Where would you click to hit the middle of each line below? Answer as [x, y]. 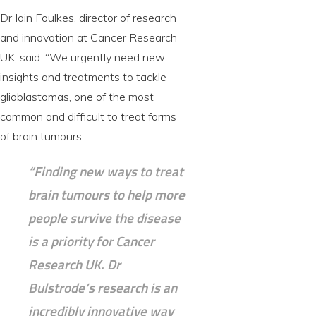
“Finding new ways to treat [106, 171]
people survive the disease [104, 218]
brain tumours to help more [107, 195]
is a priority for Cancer [91, 241]
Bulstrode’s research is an [103, 288]
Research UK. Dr [74, 265]
